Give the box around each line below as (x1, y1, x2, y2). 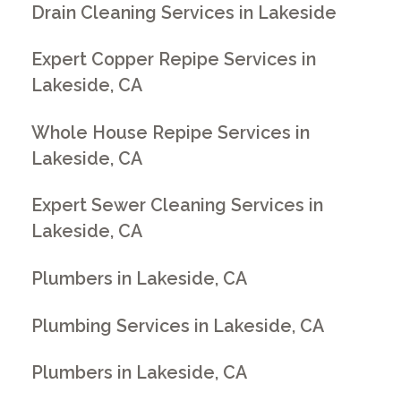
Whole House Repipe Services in (31, 122, 311, 143)
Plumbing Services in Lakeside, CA (31, 315, 325, 337)
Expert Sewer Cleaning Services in (31, 195, 324, 217)
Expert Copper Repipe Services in (31, 49, 317, 71)
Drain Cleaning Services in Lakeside (31, 2, 337, 23)
